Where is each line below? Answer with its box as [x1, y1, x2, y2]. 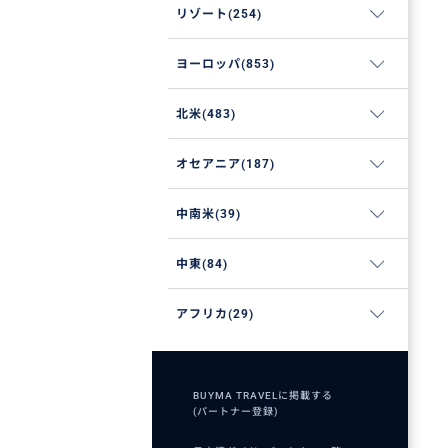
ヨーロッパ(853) [176, 56, 275, 71]
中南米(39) [176, 206, 241, 221]
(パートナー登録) [193, 405, 279, 417]
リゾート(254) [176, 6, 262, 21]
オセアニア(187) [176, 156, 275, 171]
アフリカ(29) [176, 306, 254, 321]
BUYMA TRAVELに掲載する [193, 389, 333, 401]
